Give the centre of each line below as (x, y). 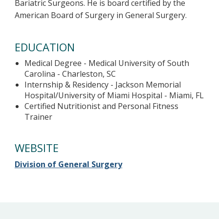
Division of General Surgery (68, 164)
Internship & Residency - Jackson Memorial (103, 85)
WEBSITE (37, 148)
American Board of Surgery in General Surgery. (101, 15)
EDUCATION (45, 47)
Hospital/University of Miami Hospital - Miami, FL (114, 96)
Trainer (38, 117)
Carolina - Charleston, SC (70, 74)
